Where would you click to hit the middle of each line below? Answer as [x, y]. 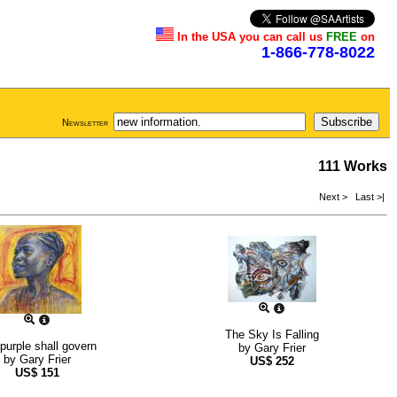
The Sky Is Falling [272, 335]
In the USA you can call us [252, 37]
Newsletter [85, 122]
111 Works [353, 166]
